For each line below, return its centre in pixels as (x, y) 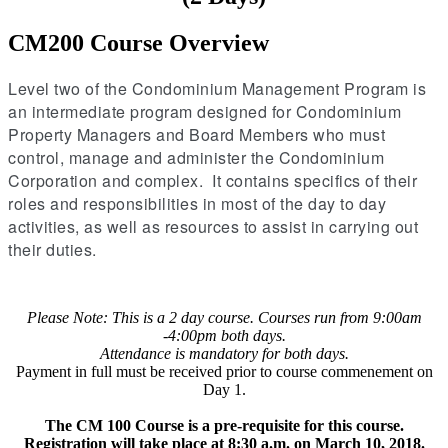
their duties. (52, 249)
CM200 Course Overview (138, 42)
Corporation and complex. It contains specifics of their (212, 180)
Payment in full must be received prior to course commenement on (224, 371)
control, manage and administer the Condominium (196, 157)
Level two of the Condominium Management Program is (217, 88)
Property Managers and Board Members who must (196, 134)
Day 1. (224, 389)
